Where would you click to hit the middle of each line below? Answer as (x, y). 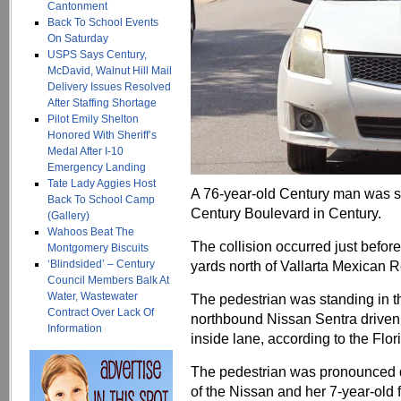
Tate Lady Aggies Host (102, 183)
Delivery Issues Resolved (109, 87)
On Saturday (78, 38)
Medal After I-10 (85, 151)
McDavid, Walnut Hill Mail (110, 71)
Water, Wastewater (93, 296)
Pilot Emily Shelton (93, 119)
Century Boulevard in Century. (286, 213)
